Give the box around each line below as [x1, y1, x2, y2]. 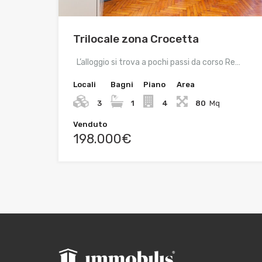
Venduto [73, 120, 107, 129]
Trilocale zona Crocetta [73, 32, 199, 46]
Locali [73, 80, 96, 89]
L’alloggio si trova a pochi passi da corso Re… [73, 57, 240, 68]
